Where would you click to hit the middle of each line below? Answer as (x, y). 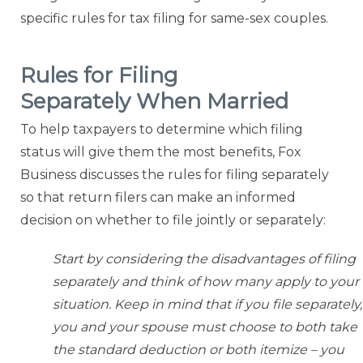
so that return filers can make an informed (158, 198)
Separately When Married (154, 102)
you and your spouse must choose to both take (205, 327)
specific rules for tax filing (105, 19)
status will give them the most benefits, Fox (161, 152)
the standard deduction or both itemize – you (199, 350)
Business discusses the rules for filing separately (175, 175)
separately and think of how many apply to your (206, 282)
